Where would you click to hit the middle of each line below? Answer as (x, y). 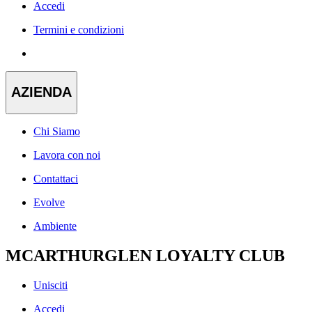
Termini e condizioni (79, 29)
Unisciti (50, 285)
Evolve (49, 202)
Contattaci (56, 178)
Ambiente (55, 226)
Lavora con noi (67, 155)
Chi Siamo (57, 131)
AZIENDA (41, 92)
